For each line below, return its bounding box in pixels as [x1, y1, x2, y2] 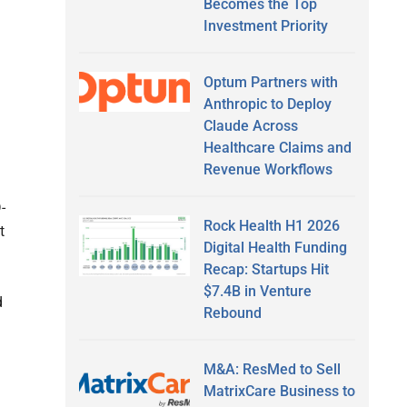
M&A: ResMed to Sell [203, 360, 341, 378]
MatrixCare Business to [203, 382, 355, 400]
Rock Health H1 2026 [203, 216, 340, 234]
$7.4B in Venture [203, 282, 312, 300]
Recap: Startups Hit [203, 260, 329, 278]
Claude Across [203, 116, 298, 134]
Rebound [203, 303, 262, 322]
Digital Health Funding [203, 238, 347, 256]
